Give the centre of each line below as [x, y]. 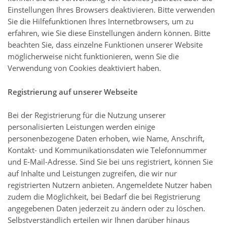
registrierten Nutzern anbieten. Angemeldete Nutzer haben [110, 185]
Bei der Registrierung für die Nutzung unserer [87, 115]
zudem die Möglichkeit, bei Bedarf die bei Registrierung [104, 197]
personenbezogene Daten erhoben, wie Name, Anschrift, [106, 139]
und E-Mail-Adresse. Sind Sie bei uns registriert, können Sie [110, 162]
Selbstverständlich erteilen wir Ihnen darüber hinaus [99, 220]
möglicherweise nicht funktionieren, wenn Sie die [93, 56]
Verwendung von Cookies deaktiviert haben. [84, 68]
